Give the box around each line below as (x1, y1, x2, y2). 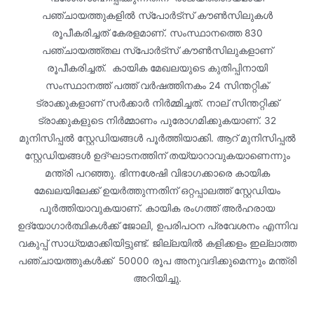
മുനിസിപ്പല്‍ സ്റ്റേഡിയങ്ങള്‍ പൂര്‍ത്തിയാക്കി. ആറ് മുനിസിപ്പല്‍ (18, 132, 296, 144)
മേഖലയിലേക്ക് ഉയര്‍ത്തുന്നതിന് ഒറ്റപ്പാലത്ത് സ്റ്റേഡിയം (34, 184, 280, 196)
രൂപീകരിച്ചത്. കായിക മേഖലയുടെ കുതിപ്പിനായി (46, 62, 268, 74)
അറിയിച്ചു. (132, 272, 182, 284)
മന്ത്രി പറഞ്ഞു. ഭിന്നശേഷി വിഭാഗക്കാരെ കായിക (44, 167, 270, 179)
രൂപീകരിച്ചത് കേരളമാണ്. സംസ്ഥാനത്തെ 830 (51, 27, 263, 39)
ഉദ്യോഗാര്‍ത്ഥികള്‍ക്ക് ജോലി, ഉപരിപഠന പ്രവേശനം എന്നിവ (17, 219, 297, 231)
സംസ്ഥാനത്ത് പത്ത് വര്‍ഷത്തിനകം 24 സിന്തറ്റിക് (46, 79, 268, 91)
